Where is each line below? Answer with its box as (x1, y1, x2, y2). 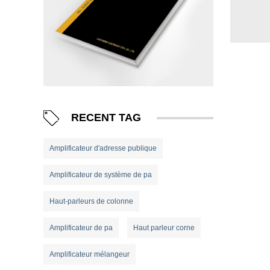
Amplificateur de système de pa (49, 171, 152, 180)
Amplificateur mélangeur (49, 250, 130, 259)
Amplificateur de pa (49, 224, 113, 233)
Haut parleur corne (133, 224, 195, 233)
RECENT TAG (71, 111, 141, 124)
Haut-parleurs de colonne (49, 197, 133, 206)
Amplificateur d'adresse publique (49, 144, 157, 153)
